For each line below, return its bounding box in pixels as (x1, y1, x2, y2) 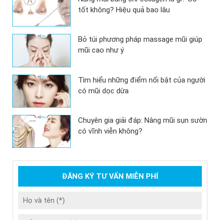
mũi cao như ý (78, 46, 124, 55)
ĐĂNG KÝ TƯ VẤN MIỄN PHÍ (62, 171, 158, 181)
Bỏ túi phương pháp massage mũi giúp (78, 35, 203, 44)
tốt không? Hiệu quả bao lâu (78, 5, 170, 15)
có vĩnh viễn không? (78, 126, 143, 136)
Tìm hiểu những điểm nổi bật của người (78, 75, 206, 84)
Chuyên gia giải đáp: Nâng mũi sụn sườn (78, 115, 208, 125)
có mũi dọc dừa (78, 86, 129, 95)
